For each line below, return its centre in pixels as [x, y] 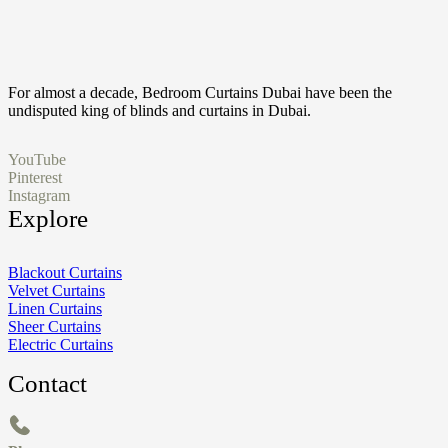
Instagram [39, 195]
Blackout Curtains [65, 272]
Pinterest [35, 177]
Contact [47, 383]
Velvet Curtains [56, 290]
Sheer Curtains [54, 326]
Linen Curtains [55, 308]
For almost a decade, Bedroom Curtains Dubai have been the [200, 92]
